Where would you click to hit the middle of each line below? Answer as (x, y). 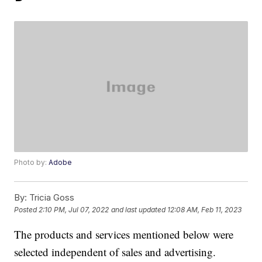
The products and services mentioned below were (124, 235)
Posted (27, 210)
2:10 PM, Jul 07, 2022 (74, 210)
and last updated (139, 210)
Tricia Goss (51, 198)
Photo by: (32, 163)
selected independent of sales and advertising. (115, 252)
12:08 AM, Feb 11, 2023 (205, 210)
